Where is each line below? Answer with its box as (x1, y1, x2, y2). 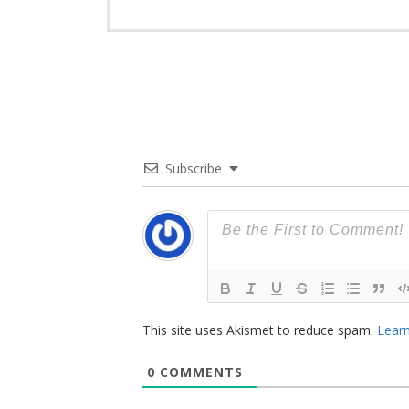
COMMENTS (154, 363, 243, 382)
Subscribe (164, 160, 222, 178)
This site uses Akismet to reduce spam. (142, 321, 377, 340)
